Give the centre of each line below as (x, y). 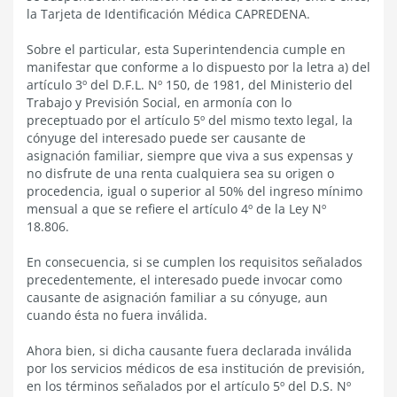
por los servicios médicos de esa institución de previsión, (196, 368)
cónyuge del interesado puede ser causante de (166, 138)
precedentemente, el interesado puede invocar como (184, 280)
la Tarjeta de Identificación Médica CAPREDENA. (168, 14)
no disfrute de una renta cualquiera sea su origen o (180, 173)
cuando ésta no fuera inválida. (117, 315)
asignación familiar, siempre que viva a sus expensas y (190, 156)
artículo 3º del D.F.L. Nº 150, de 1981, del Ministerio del (190, 85)
